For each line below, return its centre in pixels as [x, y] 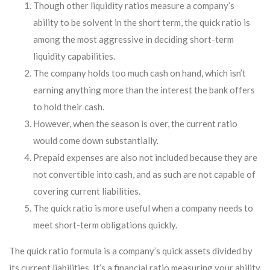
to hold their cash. [69, 107]
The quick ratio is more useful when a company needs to [143, 208]
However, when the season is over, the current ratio [135, 124]
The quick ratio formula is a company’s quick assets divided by [131, 251]
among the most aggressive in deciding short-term [133, 39]
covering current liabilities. [87, 191]
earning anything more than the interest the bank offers [144, 90]
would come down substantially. [96, 140]
